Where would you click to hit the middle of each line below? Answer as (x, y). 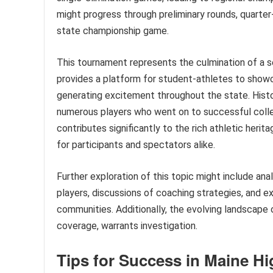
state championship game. (113, 31)
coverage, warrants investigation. (127, 226)
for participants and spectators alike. (136, 145)
